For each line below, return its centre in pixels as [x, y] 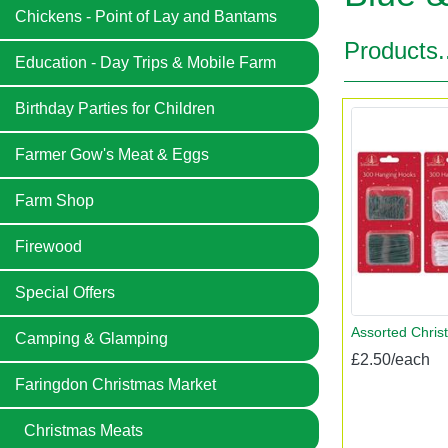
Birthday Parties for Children [115, 108]
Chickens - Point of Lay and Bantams [146, 16]
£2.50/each [390, 359]
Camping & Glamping [91, 338]
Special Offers [65, 292]
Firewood [48, 246]
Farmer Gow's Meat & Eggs [112, 154]
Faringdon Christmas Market [115, 384]
